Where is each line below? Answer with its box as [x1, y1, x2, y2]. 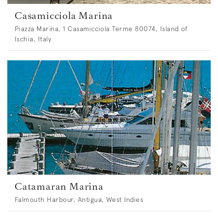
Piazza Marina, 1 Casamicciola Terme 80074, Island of [15, 24, 188, 33]
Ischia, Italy [15, 34, 52, 43]
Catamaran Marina [15, 179, 104, 193]
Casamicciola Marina [15, 8, 113, 22]
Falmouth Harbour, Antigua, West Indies [15, 195, 144, 204]
